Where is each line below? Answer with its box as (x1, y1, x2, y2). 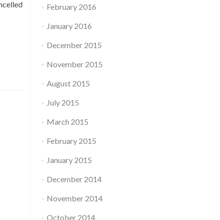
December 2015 (46, 40, 102, 50)
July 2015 (46, 98, 79, 107)
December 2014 (46, 174, 102, 184)
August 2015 (46, 79, 90, 88)
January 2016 (46, 21, 92, 30)
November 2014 (46, 193, 103, 203)
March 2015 (46, 117, 88, 126)
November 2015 (46, 59, 103, 69)
